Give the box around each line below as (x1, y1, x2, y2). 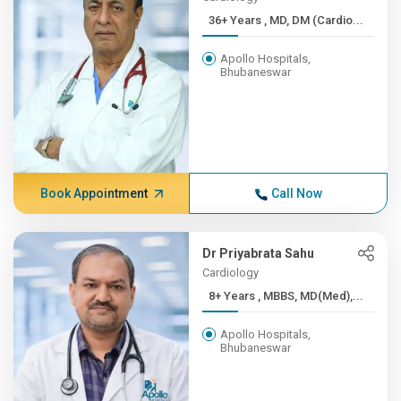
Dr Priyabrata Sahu (202, 246, 315, 260)
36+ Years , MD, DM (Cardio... (264, 13, 364, 27)
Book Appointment (39, 186, 148, 200)
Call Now (270, 186, 322, 200)
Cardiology (202, 266, 260, 279)
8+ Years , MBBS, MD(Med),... (258, 289, 364, 303)
